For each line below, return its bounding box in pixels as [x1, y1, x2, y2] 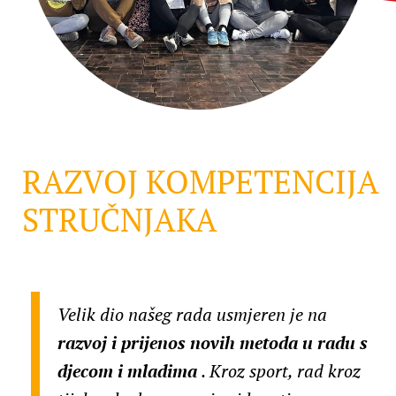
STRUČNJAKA [22, 199, 217, 241]
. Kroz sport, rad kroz [202, 359, 361, 384]
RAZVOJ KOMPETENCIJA [22, 161, 378, 203]
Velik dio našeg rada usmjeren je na [57, 302, 327, 327]
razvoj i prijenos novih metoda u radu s [57, 331, 368, 355]
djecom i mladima [57, 359, 202, 384]
